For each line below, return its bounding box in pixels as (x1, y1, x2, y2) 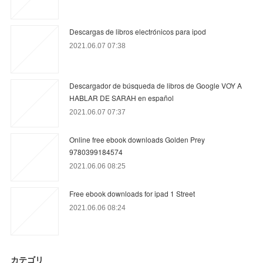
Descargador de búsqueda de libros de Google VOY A (69, 80, 242, 90)
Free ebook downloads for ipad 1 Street (69, 188, 195, 198)
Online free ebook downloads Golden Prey (69, 134, 205, 144)
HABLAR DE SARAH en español (69, 92, 174, 103)
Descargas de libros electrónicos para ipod (69, 26, 207, 36)
